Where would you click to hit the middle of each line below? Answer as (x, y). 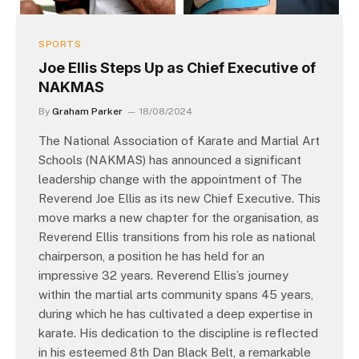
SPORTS (60, 44)
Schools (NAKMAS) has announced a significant (170, 160)
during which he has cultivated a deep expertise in (175, 314)
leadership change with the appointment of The (170, 179)
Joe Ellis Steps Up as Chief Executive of (177, 68)
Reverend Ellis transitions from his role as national (177, 237)
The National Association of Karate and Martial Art (179, 141)
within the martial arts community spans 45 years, (176, 295)
